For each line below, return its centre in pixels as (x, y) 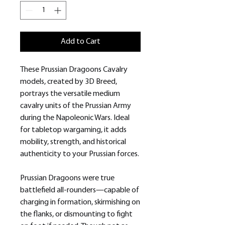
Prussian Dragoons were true (67, 179)
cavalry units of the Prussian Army (76, 106)
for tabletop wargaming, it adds (73, 130)
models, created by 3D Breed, (69, 82)
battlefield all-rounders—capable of (80, 191)
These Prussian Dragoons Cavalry (74, 70)
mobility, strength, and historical (73, 142)
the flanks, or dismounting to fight (76, 215)
